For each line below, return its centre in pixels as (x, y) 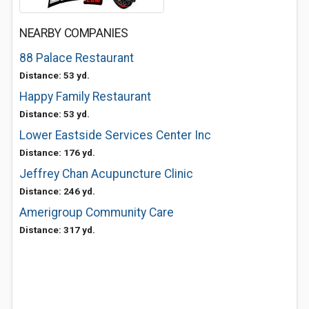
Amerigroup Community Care (97, 212)
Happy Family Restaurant (85, 97)
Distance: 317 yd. (57, 230)
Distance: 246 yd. (57, 191)
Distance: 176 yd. (57, 152)
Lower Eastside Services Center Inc (115, 135)
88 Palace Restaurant (77, 58)
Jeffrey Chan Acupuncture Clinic (106, 174)
